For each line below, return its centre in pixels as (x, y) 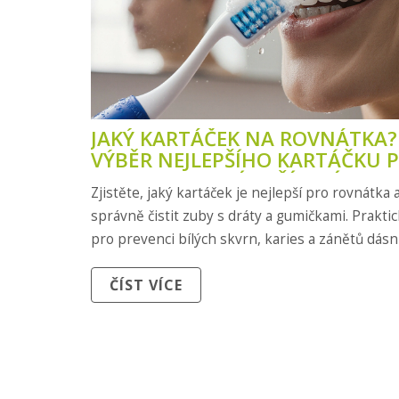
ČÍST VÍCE (146, 285)
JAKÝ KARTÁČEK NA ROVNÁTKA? (244, 138)
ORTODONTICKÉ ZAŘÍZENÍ (215, 181)
